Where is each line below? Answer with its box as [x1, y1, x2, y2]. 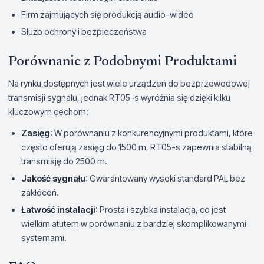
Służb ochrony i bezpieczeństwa [21, 26, 147, 37]
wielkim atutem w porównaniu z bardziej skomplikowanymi [21, 218, 246, 229]
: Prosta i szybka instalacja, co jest [95, 204, 226, 214]
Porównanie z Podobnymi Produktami [8, 54, 237, 69]
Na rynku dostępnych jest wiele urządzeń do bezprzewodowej [8, 78, 250, 88]
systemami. [21, 232, 67, 243]
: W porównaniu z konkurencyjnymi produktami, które [50, 127, 253, 138]
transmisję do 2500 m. [21, 156, 107, 166]
